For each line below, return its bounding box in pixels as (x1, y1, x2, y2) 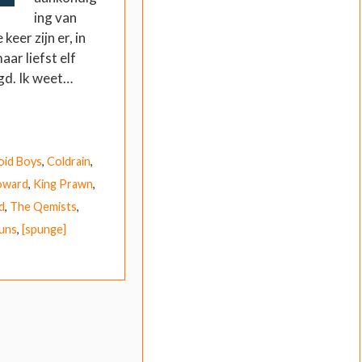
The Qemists (9, 199, 77, 213)
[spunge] (21, 221, 66, 236)
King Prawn (32, 176, 93, 191)
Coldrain (46, 154, 90, 168)
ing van (33, 9, 77, 27)
